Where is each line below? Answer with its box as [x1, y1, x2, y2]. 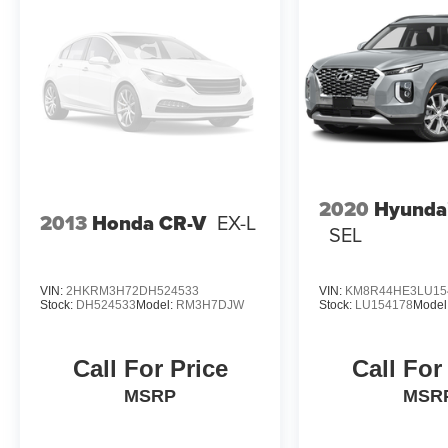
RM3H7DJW [176, 297, 244, 312]
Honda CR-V [92, 207, 207, 238]
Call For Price [72, 354, 228, 382]
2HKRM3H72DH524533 [66, 283, 199, 298]
